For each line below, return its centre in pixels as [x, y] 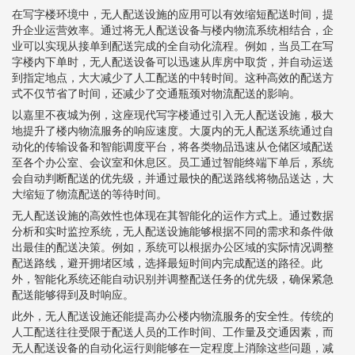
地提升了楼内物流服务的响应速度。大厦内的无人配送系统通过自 [173, 130]
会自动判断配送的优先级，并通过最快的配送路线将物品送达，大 [173, 178]
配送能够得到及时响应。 [73, 294]
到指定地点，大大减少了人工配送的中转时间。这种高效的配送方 [173, 77]
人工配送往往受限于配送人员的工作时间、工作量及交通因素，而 [173, 332]
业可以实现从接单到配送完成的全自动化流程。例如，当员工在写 [173, 46]
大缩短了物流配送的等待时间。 [90, 194]
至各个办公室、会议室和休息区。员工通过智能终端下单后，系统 [173, 162]
